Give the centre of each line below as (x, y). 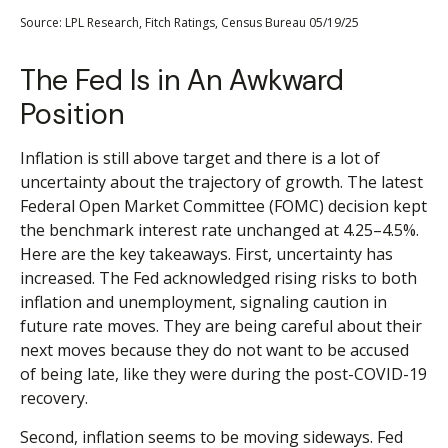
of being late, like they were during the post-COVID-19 (223, 374)
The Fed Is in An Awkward (182, 80)
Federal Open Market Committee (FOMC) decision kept (223, 206)
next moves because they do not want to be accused (214, 350)
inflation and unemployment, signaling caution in (203, 302)
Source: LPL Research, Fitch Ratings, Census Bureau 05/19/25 (189, 23)
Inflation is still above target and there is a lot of (200, 158)
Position (72, 114)
